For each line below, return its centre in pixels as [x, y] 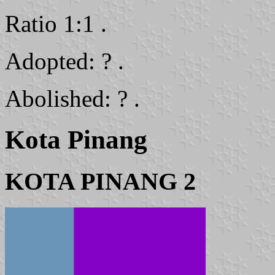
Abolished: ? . [72, 99]
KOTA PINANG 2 [100, 181]
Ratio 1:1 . [56, 24]
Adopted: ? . [64, 61]
